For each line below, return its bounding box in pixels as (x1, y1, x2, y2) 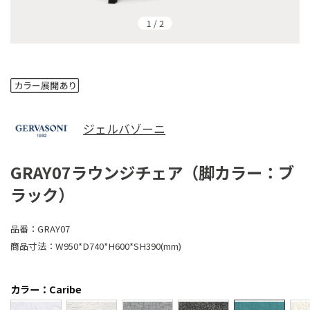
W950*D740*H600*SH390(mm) (55, 239, 181, 253)
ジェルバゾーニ (83, 120, 166, 138)
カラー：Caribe (10, 281, 82, 296)
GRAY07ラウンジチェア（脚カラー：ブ (10, 160, 294, 184)
